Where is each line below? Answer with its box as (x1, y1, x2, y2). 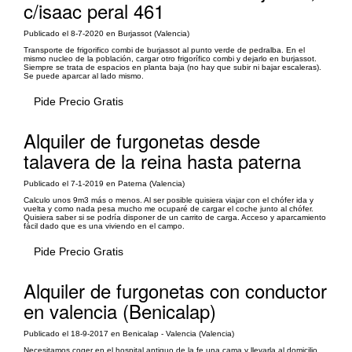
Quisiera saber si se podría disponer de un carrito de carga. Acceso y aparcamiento (24, 213, 326, 222)
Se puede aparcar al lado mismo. (24, 71, 144, 80)
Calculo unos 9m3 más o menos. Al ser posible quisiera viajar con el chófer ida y (24, 196, 313, 204)
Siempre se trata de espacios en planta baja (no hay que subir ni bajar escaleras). (24, 63, 321, 71)
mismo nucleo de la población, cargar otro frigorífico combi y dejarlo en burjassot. (24, 54, 317, 63)
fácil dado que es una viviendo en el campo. (24, 222, 185, 230)
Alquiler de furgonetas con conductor (24, 277, 327, 304)
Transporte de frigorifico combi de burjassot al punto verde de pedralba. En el (24, 46, 305, 54)
